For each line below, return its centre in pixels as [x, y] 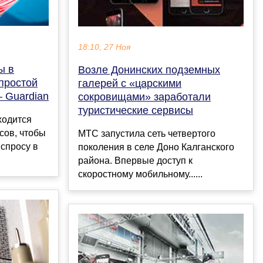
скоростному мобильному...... [140, 174]
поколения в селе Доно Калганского [156, 147]
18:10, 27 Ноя [104, 47]
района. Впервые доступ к [135, 160]
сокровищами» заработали [144, 97]
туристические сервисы [136, 110]
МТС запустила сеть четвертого [147, 133]
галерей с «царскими [130, 83]
